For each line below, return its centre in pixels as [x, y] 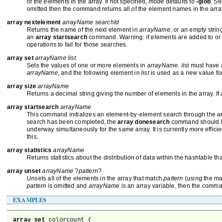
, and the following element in [100, 73]
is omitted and [67, 186]
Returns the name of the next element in [83, 30]
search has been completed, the [72, 122]
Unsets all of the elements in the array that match [95, 178]
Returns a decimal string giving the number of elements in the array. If [124, 94]
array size [23, 86]
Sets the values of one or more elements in [87, 65]
